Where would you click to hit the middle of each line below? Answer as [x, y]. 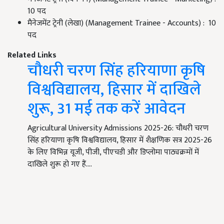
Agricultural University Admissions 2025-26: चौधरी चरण [118, 128]
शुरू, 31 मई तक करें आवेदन [106, 109]
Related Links [32, 55]
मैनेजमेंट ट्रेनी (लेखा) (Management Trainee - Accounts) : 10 [122, 23]
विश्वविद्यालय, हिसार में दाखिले [114, 90]
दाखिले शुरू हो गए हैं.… [60, 164]
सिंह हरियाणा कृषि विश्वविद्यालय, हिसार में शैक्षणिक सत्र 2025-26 [120, 140]
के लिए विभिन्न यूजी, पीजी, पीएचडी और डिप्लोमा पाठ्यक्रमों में [113, 152]
